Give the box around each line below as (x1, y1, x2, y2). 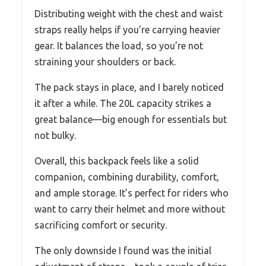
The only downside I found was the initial (34, 245, 211, 256)
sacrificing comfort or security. (34, 219, 167, 230)
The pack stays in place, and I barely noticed (34, 81, 224, 93)
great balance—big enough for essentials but (34, 113, 227, 125)
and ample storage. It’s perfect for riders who (34, 187, 229, 198)
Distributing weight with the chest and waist (34, 8, 223, 19)
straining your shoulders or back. (34, 56, 176, 67)
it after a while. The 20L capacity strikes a (34, 97, 211, 109)
